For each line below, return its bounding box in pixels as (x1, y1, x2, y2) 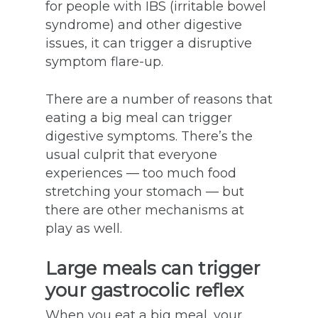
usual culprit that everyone (45, 147, 217, 163)
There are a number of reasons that (45, 92, 273, 107)
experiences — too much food (45, 165, 236, 181)
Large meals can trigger (45, 257, 260, 279)
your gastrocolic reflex (45, 279, 244, 301)
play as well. (45, 221, 122, 236)
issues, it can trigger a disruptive (45, 35, 252, 51)
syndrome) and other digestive (45, 17, 242, 33)
